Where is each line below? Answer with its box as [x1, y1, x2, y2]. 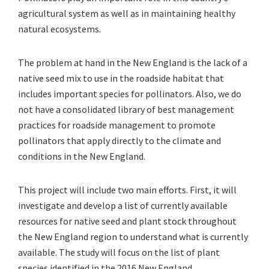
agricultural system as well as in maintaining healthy [18, 7, 235, 20]
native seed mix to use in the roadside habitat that [18, 72, 224, 85]
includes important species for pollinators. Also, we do [18, 88, 241, 100]
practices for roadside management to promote [18, 119, 216, 131]
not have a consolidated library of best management [18, 103, 234, 116]
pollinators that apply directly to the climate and [18, 134, 221, 147]
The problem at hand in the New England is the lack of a [18, 56, 247, 69]
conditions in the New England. [18, 150, 145, 163]
